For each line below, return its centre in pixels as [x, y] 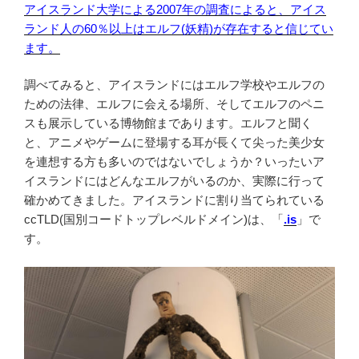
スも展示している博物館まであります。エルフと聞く [168, 123]
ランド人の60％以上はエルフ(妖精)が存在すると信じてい [179, 28]
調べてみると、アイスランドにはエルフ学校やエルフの [174, 85]
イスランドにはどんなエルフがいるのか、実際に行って [174, 181]
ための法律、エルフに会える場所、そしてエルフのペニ [174, 104]
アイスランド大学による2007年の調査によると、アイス [175, 9]
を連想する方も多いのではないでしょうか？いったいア [174, 162]
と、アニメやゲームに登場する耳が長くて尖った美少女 [174, 143]
